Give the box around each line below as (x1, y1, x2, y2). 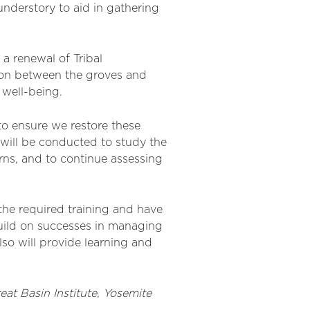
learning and (81, 237, 152, 248)
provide (39, 237, 81, 248)
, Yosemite (97, 288, 152, 299)
